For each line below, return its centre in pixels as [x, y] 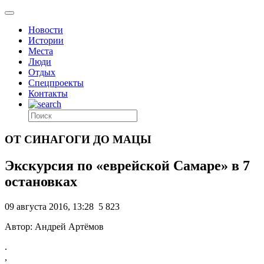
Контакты [48, 93]
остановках [41, 181]
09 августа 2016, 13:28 [49, 206]
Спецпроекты [56, 83]
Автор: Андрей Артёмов [54, 226]
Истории [46, 40]
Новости [46, 30]
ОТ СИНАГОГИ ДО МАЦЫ [78, 139]
